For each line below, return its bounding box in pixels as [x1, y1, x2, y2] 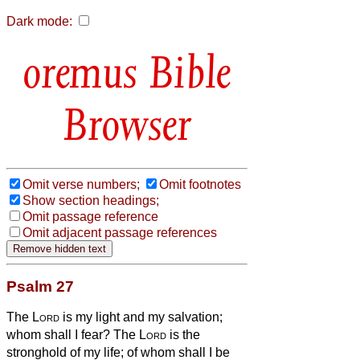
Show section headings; [22, 193, 159, 207]
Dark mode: [6, 14, 72, 28]
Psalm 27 [6, 277, 74, 295]
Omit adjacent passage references [22, 225, 217, 239]
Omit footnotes [159, 177, 241, 191]
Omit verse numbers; [22, 177, 140, 191]
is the [166, 327, 200, 342]
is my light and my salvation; [59, 309, 223, 324]
